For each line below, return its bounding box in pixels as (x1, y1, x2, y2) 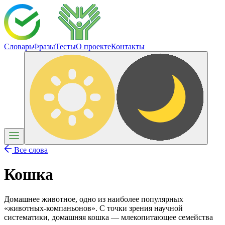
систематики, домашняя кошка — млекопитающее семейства (4, 212, 213, 221)
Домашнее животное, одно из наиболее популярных (4, 194, 183, 203)
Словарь (4, 42, 33, 51)
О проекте (76, 42, 111, 51)
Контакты (111, 42, 145, 51)
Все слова (12, 146, 48, 154)
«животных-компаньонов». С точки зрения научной (4, 203, 183, 212)
